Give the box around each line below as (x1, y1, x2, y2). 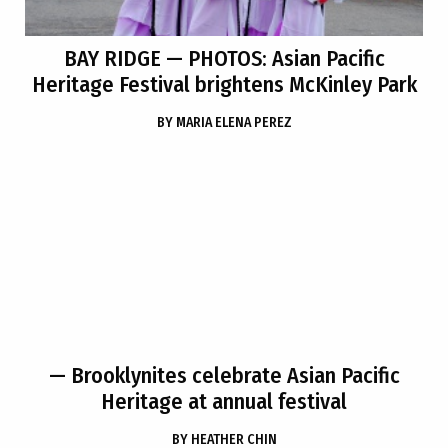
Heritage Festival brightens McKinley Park (31, 71, 417, 98)
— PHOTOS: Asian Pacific (160, 45, 385, 72)
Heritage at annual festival (101, 388, 347, 415)
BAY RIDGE (63, 45, 161, 72)
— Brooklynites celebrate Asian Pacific (48, 362, 400, 389)
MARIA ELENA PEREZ (175, 114, 292, 131)
